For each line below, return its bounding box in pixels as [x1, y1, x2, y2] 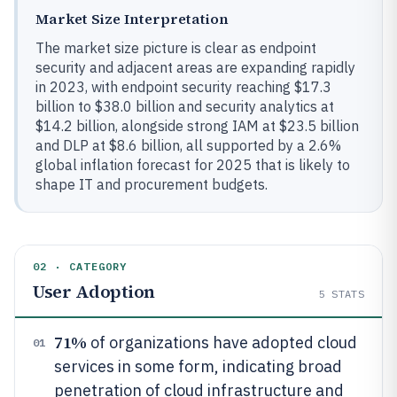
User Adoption [33, 279, 155, 304]
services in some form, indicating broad [54, 356, 342, 377]
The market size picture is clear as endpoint [35, 39, 316, 57]
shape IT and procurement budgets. [35, 175, 268, 193]
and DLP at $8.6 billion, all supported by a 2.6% [35, 136, 341, 154]
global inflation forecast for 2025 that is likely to [35, 156, 350, 174]
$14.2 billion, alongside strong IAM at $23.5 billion [35, 117, 359, 135]
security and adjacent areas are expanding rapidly [35, 58, 355, 76]
